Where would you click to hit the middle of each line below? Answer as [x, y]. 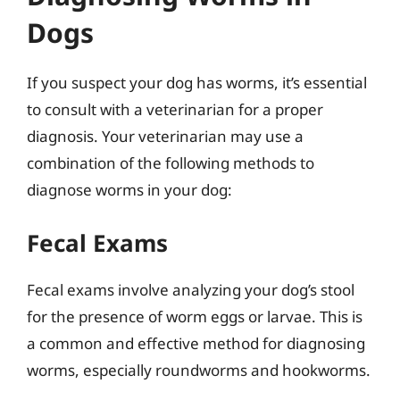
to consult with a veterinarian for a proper [175, 109]
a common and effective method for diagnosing [196, 343]
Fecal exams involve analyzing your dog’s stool [191, 289]
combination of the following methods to [171, 163]
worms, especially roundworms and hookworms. [199, 370]
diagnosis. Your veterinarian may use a [165, 136]
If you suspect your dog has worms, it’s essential [197, 83]
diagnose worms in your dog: [129, 190]
